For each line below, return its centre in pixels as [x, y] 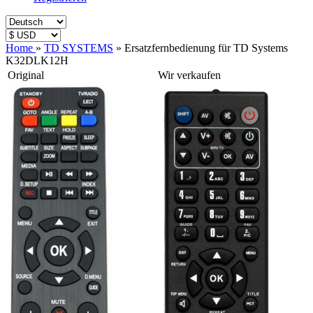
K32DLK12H [37, 60]
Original [26, 75]
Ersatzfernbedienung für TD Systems [206, 48]
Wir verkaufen [189, 75]
